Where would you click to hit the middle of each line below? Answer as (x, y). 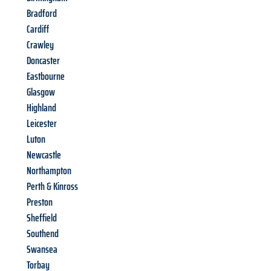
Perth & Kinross (52, 187)
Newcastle (44, 155)
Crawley (40, 45)
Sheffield (42, 218)
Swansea (42, 250)
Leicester (42, 124)
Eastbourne (46, 77)
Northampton (49, 171)
